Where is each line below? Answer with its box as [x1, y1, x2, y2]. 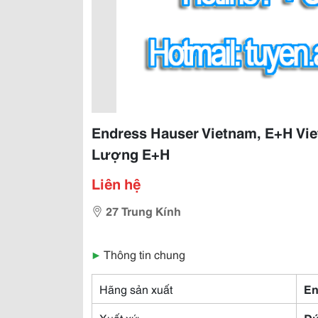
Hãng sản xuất [99, 280, 172, 297]
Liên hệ [92, 173, 141, 193]
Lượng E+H [92, 143, 170, 163]
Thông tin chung [104, 246, 185, 262]
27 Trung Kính [106, 202, 181, 219]
